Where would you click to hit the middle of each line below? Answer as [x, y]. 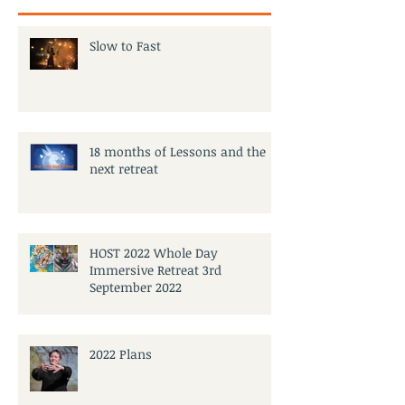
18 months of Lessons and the [178, 151]
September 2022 [136, 287]
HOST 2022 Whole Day [154, 252]
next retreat [124, 168]
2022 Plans [121, 353]
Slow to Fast [125, 45]
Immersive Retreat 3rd [155, 269]
